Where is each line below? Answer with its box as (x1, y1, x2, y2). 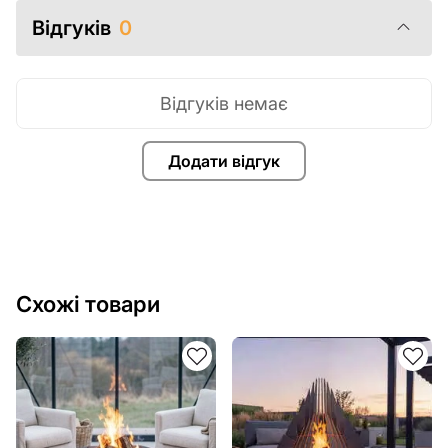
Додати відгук (168, 151, 280, 171)
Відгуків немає (160, 93, 288, 114)
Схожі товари (16, 291, 160, 317)
